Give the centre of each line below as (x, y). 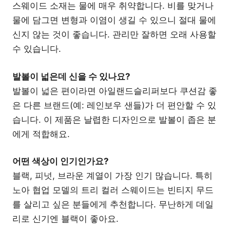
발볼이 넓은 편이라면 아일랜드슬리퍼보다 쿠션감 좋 (115, 91)
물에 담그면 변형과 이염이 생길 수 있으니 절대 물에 (114, 20)
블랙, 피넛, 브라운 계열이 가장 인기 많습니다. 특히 (112, 176)
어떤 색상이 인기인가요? (61, 161)
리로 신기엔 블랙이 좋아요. (65, 219)
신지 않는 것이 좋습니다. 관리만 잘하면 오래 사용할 (114, 35)
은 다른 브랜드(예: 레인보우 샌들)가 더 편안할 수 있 (114, 105)
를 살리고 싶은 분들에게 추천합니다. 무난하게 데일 (113, 205)
